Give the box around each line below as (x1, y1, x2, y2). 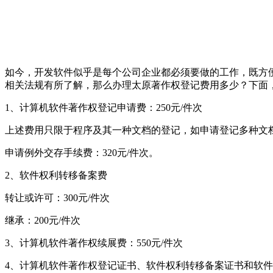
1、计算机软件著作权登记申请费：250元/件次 (5, 102, 202, 113)
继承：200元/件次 (5, 214, 80, 225)
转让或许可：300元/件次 (5, 192, 110, 203)
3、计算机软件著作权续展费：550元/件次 (5, 237, 183, 248)
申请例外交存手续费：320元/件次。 (5, 147, 158, 158)
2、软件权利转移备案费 (5, 169, 107, 180)
